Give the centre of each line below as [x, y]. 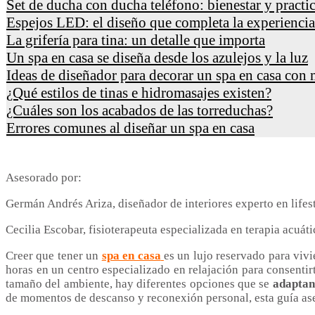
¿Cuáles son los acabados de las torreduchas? [140, 110]
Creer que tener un [54, 255]
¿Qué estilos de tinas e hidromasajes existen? [139, 92]
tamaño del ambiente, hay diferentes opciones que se [139, 283]
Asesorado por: [44, 177]
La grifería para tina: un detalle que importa [136, 40]
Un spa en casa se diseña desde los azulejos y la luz [157, 57]
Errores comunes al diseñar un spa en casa [130, 128]
